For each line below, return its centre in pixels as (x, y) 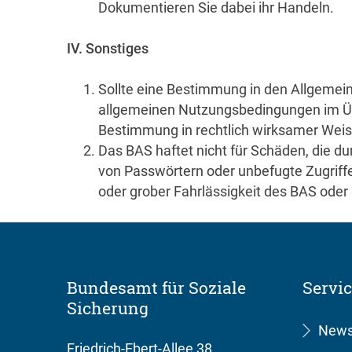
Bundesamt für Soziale (156, 288)
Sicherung (108, 308)
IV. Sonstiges (108, 48)
